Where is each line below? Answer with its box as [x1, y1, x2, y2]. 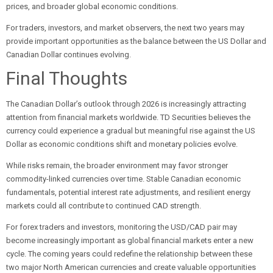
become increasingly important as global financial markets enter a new [6, 236, 253, 245]
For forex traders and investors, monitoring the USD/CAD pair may [6, 222, 237, 232]
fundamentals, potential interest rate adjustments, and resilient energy [6, 188, 250, 197]
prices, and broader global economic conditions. [6, 2, 178, 11]
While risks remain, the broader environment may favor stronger [6, 161, 228, 170]
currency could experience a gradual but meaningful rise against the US [6, 126, 255, 135]
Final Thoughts [6, 68, 127, 89]
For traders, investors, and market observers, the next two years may [6, 23, 244, 32]
